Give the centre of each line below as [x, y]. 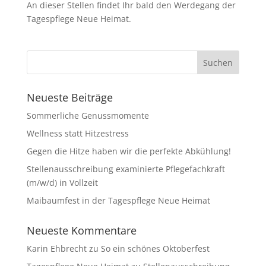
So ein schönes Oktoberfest [155, 248]
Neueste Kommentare [81, 230]
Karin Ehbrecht [56, 248]
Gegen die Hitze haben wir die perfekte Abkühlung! [129, 151]
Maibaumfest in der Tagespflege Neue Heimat [118, 200]
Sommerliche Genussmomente [88, 115]
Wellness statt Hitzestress [77, 133]
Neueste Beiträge [69, 97]
